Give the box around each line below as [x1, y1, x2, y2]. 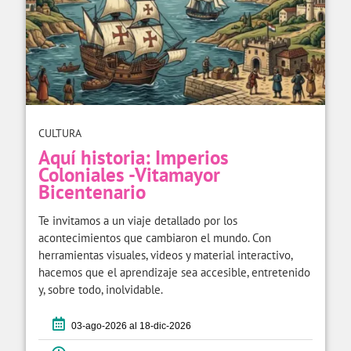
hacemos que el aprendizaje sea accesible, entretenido [38, 264, 310, 280]
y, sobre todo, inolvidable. [38, 281, 163, 297]
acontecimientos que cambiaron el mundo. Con [38, 230, 271, 245]
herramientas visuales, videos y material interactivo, [38, 247, 292, 262]
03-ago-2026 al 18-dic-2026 [67, 320, 191, 331]
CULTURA [38, 125, 81, 140]
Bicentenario [38, 179, 146, 204]
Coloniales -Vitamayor [38, 161, 220, 187]
